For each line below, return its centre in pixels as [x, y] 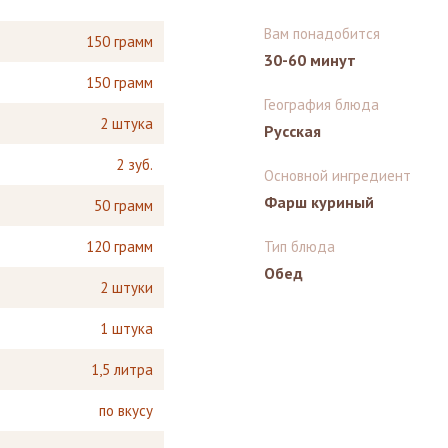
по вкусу [126, 410]
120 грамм [119, 246]
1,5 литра [122, 369]
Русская [292, 131]
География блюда [321, 105]
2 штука [126, 123]
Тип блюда [299, 247]
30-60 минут [310, 60]
